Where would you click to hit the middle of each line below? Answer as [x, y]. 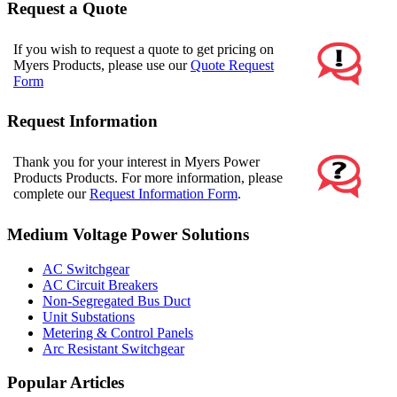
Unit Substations [89, 316]
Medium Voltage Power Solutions [128, 234]
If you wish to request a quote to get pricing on [144, 49]
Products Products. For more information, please [148, 178]
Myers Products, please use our [102, 65]
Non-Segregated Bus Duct [117, 300]
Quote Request [232, 65]
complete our [51, 194]
